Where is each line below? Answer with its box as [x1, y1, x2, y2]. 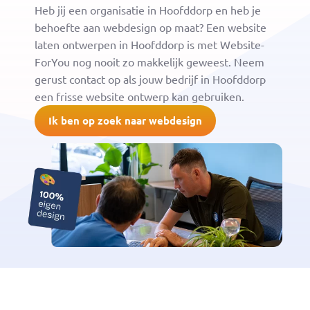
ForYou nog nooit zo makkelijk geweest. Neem [35, 54, 264, 69]
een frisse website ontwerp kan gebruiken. [35, 89, 244, 103]
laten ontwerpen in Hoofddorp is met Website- [35, 37, 264, 51]
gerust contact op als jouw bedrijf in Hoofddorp [35, 71, 266, 86]
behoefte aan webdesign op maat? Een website [35, 19, 266, 34]
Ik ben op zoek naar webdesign [48, 113, 202, 127]
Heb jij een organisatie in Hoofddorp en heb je [35, 2, 261, 17]
